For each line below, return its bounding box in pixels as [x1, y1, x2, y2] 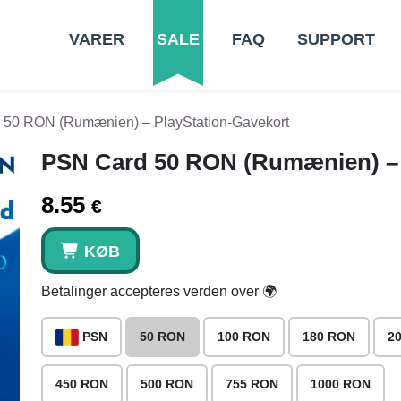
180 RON [303, 329, 355, 344]
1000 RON [311, 377, 371, 391]
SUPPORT [296, 30, 375, 48]
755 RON [226, 377, 278, 391]
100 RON [218, 329, 270, 344]
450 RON [55, 377, 108, 391]
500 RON [141, 377, 193, 391]
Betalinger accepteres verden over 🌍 [41, 284, 277, 299]
